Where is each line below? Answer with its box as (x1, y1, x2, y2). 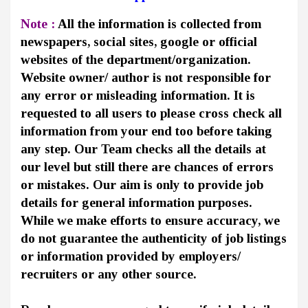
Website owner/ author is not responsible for (21, 70, 271, 85)
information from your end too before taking (21, 124, 272, 139)
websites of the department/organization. (21, 52, 251, 67)
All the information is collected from (55, 16, 261, 32)
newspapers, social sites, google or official (21, 34, 257, 49)
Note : (21, 16, 55, 32)
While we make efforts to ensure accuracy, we (21, 213, 280, 228)
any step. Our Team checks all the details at (21, 142, 266, 157)
